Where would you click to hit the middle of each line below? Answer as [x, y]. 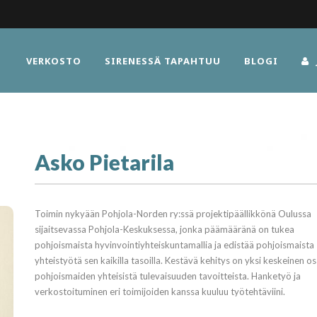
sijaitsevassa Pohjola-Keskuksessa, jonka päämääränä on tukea [164, 229]
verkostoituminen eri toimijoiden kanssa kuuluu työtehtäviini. [160, 292]
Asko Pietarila [104, 162]
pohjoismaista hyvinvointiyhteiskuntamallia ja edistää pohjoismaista [174, 245]
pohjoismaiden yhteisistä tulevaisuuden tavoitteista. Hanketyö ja [167, 276]
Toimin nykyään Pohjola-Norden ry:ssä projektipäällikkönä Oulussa [173, 214]
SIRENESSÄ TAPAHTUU [163, 61]
